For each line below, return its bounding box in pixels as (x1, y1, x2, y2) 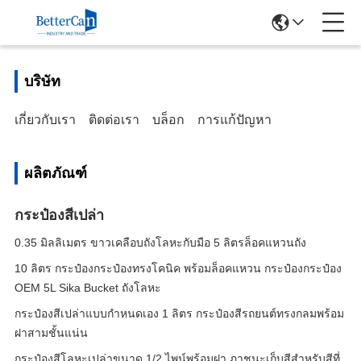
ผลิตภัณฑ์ (24, 165, 87, 181)
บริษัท (24, 73, 60, 89)
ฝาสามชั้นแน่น (15, 326, 88, 339)
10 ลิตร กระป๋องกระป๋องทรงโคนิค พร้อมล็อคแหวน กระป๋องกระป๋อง (15, 262, 342, 275)
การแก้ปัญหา (197, 113, 272, 127)
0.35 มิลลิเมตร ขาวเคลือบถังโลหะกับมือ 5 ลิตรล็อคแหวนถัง (15, 236, 306, 249)
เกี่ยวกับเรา (15, 113, 76, 127)
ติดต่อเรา (89, 113, 139, 127)
